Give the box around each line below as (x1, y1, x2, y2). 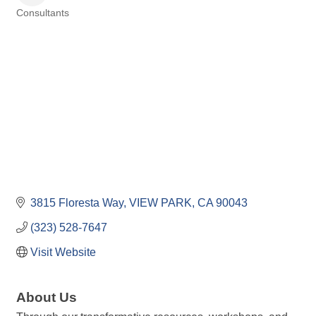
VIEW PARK (129, 196, 192, 209)
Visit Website (30, 245, 96, 258)
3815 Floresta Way (30, 196, 123, 209)
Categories (16, 18, 62, 29)
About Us (16, 289, 77, 305)
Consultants (16, 8, 69, 19)
